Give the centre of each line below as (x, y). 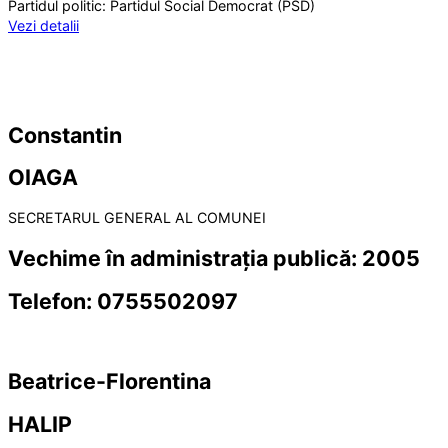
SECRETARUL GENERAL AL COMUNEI (137, 218)
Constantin (65, 134)
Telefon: (52, 300)
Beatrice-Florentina (109, 381)
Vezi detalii (43, 26)
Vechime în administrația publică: (185, 257)
